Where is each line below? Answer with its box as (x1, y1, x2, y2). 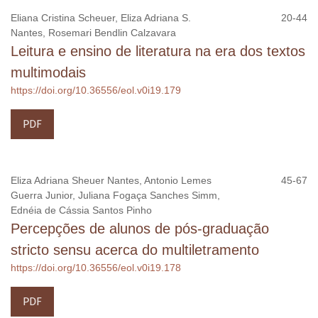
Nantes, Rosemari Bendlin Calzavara (11, 26, 176, 38)
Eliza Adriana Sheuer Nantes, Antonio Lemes (11, 174, 212, 186)
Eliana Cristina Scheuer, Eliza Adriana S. (11, 11, 191, 23)
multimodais (11, 64, 86, 80)
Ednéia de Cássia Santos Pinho (11, 204, 152, 216)
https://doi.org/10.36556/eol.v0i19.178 (11, 261, 181, 273)
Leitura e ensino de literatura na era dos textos (11, 43, 305, 59)
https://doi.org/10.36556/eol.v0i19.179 (11, 84, 181, 96)
